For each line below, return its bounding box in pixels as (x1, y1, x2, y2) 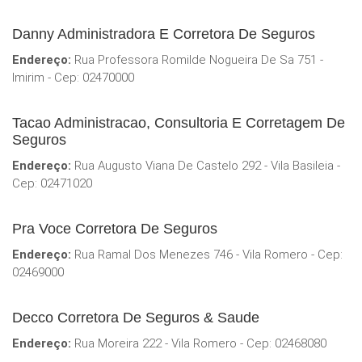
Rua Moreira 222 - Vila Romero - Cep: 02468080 (71, 336, 326, 351)
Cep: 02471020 (12, 176, 92, 192)
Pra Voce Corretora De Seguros (12, 221, 217, 238)
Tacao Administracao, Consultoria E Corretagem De (12, 115, 345, 132)
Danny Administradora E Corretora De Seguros (12, 26, 315, 43)
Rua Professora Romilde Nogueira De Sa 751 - (71, 53, 323, 68)
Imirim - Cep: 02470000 (12, 70, 134, 86)
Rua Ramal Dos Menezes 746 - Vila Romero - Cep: (71, 247, 343, 263)
